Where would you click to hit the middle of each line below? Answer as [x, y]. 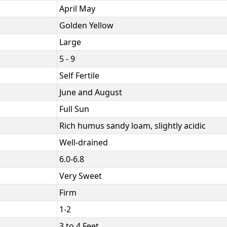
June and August [90, 92]
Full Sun [74, 109]
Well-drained [83, 142]
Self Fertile [79, 75]
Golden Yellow [86, 25]
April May [77, 8]
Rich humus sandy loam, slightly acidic [132, 125]
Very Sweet [80, 176]
